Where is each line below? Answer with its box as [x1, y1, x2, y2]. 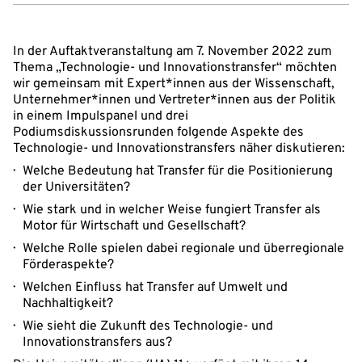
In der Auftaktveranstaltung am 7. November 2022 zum [13, 44, 332, 60]
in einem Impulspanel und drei [13, 108, 188, 124]
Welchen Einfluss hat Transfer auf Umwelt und [23, 280, 288, 296]
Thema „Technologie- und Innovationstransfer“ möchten [13, 60, 337, 76]
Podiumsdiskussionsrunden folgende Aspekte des [13, 124, 304, 141]
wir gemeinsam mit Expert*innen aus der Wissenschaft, [13, 76, 335, 92]
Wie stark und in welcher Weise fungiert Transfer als [23, 202, 321, 218]
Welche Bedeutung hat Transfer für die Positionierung [23, 163, 333, 179]
